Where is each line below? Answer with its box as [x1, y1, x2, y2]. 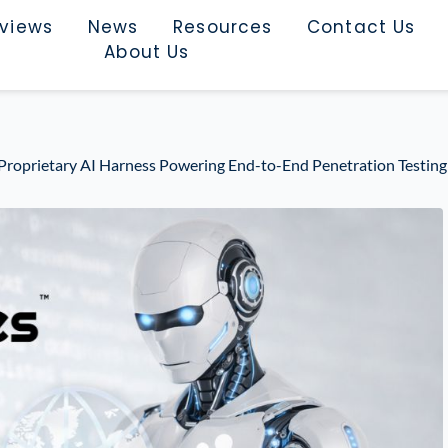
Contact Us [307, 15, 416, 39]
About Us [104, 40, 190, 64]
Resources [173, 15, 273, 39]
